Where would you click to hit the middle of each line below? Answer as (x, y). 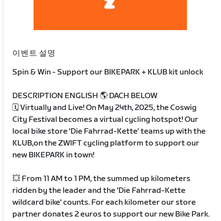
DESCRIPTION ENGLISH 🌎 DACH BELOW (85, 96)
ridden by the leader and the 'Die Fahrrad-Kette (99, 190)
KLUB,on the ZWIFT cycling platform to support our (106, 143)
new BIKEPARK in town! (54, 155)
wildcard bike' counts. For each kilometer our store (104, 202)
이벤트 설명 (34, 53)
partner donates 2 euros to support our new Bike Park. (111, 214)
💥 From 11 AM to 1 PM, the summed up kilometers (102, 179)
